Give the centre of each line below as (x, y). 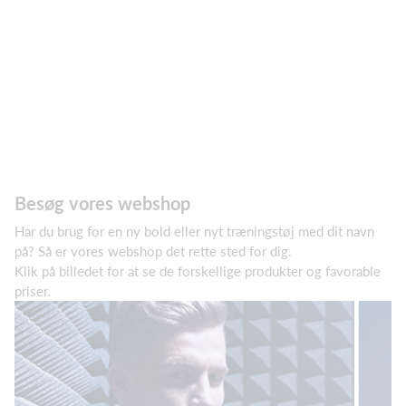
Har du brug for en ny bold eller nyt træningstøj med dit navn (194, 232)
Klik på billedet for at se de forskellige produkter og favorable (198, 271)
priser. (33, 291)
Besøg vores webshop (102, 203)
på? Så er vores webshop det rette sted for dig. (155, 251)
